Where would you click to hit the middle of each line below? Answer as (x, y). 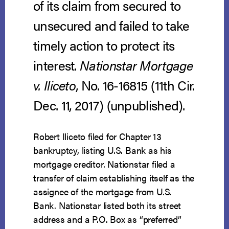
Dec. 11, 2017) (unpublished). (109, 105)
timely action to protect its (104, 45)
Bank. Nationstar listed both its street (107, 205)
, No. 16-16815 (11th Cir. (135, 85)
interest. (57, 65)
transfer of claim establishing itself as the (114, 178)
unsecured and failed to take (111, 26)
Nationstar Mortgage (136, 65)
